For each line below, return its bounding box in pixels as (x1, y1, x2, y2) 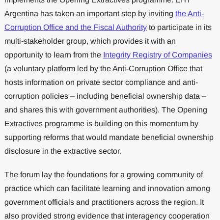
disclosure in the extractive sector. (4, 147, 121, 156)
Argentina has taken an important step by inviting (4, 9, 175, 18)
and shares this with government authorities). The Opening (4, 106, 207, 114)
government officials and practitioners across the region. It (4, 198, 204, 207)
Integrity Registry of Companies (103, 51, 212, 59)
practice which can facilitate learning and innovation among (4, 184, 210, 193)
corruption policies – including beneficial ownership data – (4, 92, 206, 101)
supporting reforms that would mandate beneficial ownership (4, 133, 214, 142)
